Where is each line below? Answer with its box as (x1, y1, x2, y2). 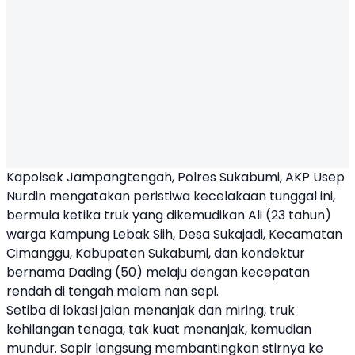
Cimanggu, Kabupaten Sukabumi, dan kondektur (6, 244, 305, 262)
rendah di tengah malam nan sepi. (6, 282, 219, 300)
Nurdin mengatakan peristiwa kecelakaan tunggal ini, (6, 187, 335, 205)
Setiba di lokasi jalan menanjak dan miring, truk (6, 301, 295, 319)
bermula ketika (6, 206, 104, 224)
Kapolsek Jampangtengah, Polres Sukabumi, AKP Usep (6, 168, 345, 186)
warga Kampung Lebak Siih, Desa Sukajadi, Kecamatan (6, 225, 342, 243)
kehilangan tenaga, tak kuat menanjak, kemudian (6, 320, 311, 338)
